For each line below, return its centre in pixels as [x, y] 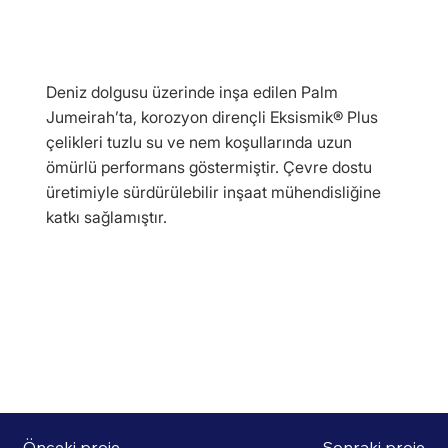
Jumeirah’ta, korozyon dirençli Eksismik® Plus [211, 117]
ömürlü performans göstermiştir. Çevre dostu [208, 167]
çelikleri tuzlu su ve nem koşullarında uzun [198, 142]
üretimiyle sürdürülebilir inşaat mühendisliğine [213, 192]
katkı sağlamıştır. [106, 217]
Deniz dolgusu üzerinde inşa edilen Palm [191, 92]
